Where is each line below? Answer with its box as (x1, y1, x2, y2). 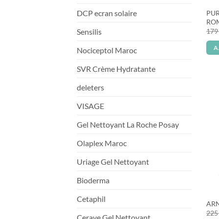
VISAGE (77, 101, 104, 110)
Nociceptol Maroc (77, 45, 137, 55)
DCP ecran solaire (77, 8, 137, 18)
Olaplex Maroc (77, 138, 127, 148)
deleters (77, 82, 104, 92)
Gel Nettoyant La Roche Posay (77, 119, 179, 129)
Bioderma (77, 175, 109, 185)
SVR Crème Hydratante (77, 64, 155, 73)
